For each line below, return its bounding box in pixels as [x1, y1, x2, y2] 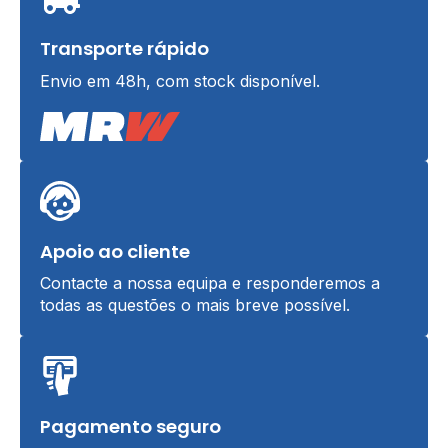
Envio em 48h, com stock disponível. [40, 70, 320, 91]
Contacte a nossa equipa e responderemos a [40, 272, 380, 293]
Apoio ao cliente [40, 238, 190, 264]
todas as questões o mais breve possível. [40, 294, 350, 315]
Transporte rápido [40, 35, 209, 61]
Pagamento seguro [40, 413, 221, 439]
